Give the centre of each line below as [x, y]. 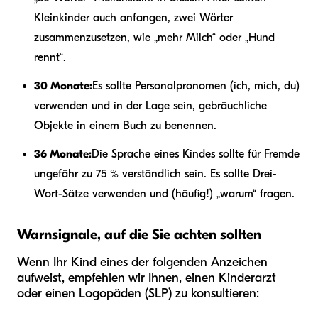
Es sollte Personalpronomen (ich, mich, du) [196, 86]
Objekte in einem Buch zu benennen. [125, 125]
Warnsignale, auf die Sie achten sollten [139, 234]
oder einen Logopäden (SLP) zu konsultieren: [138, 293]
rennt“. [50, 57]
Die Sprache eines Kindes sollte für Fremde [196, 154]
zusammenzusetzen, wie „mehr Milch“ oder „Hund [154, 37]
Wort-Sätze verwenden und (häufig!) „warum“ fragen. [164, 193]
